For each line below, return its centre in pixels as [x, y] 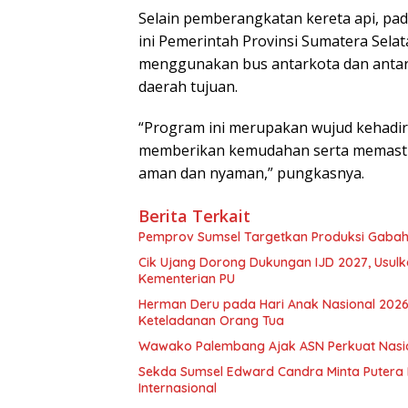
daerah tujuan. [188, 86]
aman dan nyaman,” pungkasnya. [251, 173]
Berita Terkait [194, 215]
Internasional [178, 388]
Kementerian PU [187, 278]
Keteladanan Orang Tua [211, 320]
